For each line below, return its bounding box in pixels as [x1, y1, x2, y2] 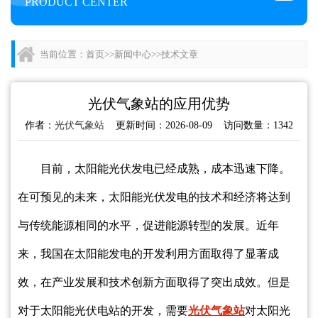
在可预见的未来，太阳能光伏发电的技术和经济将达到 [18, 190, 290, 203]
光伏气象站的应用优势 [88, 95, 230, 111]
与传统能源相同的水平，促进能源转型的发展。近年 [18, 219, 279, 231]
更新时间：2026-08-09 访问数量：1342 [104, 119, 293, 131]
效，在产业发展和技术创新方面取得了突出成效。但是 [18, 275, 290, 288]
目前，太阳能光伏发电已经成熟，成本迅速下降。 [40, 162, 290, 175]
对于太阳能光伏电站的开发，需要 [18, 304, 188, 317]
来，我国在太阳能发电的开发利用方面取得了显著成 [18, 247, 279, 260]
